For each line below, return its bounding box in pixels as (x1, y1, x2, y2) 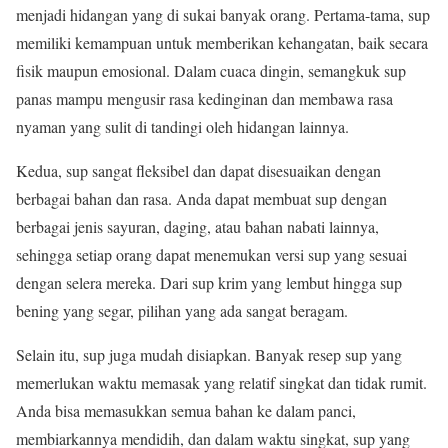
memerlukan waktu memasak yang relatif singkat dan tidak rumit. (16, 372, 427, 394)
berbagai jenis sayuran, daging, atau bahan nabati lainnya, (16, 216, 379, 238)
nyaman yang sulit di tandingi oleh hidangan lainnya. (16, 116, 349, 138)
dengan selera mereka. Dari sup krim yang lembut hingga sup (16, 272, 402, 294)
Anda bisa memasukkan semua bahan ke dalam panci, (16, 400, 356, 422)
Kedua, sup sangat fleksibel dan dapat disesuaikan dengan (16, 160, 381, 182)
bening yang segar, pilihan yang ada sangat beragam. (16, 300, 348, 322)
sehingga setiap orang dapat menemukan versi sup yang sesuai (16, 244, 407, 266)
